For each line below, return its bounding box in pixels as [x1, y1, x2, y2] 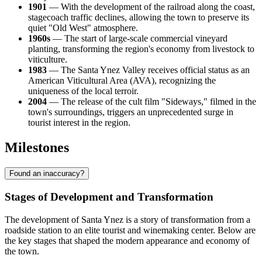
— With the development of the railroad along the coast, [47, 2, 255, 12]
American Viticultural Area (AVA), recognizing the [28, 75, 216, 86]
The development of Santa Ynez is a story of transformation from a [5, 214, 250, 225]
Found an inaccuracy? [9, 169, 84, 178]
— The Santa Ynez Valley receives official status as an [47, 65, 250, 75]
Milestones [5, 140, 69, 156]
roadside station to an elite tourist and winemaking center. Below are [5, 225, 256, 235]
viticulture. [28, 54, 67, 65]
